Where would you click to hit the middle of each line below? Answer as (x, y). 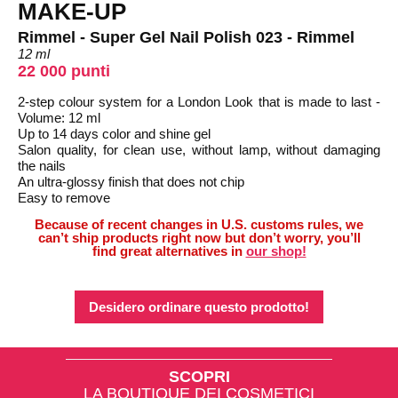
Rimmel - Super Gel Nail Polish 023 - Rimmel (186, 37)
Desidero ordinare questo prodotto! (199, 307)
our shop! (276, 251)
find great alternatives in (169, 251)
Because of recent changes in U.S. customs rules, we (199, 224)
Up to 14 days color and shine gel (114, 134)
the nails (42, 166)
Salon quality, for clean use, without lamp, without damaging (199, 150)
